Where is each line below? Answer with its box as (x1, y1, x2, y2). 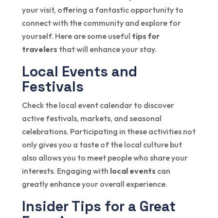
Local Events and (21, 62, 137, 81)
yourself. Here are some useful (21, 31, 132, 41)
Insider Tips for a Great (21, 197, 176, 216)
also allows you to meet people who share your (21, 153, 188, 163)
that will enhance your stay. (57, 44, 157, 54)
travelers (21, 44, 57, 54)
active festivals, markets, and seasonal (21, 113, 162, 124)
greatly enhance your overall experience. (21, 179, 167, 189)
